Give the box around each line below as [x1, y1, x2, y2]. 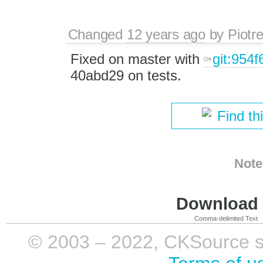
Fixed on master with [70, 50, 204, 67]
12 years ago [126, 26, 205, 42]
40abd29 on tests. [70, 67, 181, 83]
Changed [68, 26, 127, 42]
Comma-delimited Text [194, 214, 258, 222]
